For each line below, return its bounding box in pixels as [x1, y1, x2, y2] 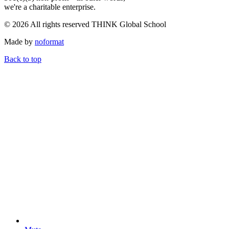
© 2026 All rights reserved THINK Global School [4, 19, 166, 29]
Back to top [4, 54, 41, 63]
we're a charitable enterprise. [4, 2, 96, 11]
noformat [35, 37, 64, 46]
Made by [4, 37, 35, 46]
